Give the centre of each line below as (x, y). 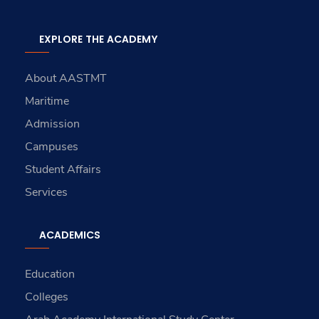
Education (50, 274)
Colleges (47, 297)
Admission (53, 124)
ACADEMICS (70, 235)
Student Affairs (63, 170)
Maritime (47, 101)
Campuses (52, 147)
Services (47, 193)
